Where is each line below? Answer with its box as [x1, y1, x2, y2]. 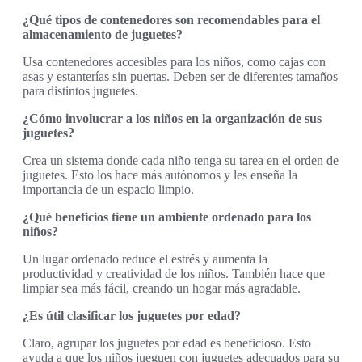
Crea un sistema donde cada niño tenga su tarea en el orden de [23, 154, 339, 168]
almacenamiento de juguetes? [23, 27, 183, 42]
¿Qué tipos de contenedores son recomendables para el [23, 13, 320, 27]
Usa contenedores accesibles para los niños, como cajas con [23, 55, 326, 69]
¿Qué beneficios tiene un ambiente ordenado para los [23, 210, 311, 225]
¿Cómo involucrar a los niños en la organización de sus [23, 112, 322, 126]
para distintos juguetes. [23, 84, 138, 99]
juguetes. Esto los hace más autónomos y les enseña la [23, 168, 297, 183]
